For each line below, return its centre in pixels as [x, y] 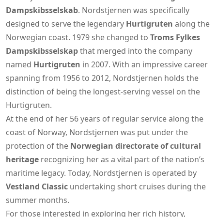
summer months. [38, 200]
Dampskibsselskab [42, 10]
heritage [22, 159]
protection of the [38, 146]
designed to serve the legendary [66, 23]
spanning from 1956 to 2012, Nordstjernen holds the [102, 78]
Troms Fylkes [175, 37]
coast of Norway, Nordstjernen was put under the [97, 132]
